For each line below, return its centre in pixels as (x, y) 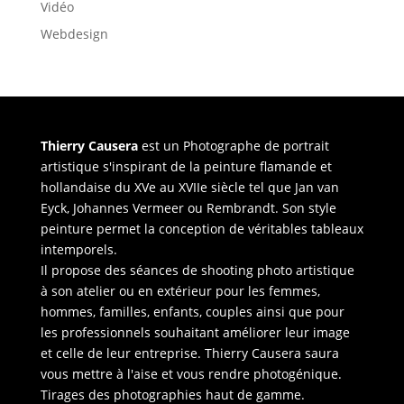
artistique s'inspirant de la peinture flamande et (186, 166)
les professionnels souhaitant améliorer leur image (195, 332)
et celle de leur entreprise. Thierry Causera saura (189, 353)
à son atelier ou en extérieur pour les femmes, (180, 290)
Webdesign (74, 33)
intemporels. (78, 249)
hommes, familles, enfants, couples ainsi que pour (192, 311)
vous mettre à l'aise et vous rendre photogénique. (191, 373)
